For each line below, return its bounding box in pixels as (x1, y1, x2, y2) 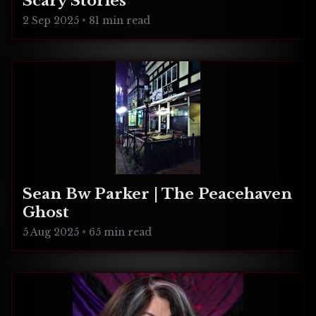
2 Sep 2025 (23, 14, 79, 28)
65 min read (89, 226, 152, 239)
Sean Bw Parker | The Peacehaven (23, 185, 292, 204)
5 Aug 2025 (23, 226, 79, 239)
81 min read (89, 14, 151, 28)
